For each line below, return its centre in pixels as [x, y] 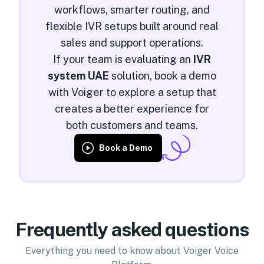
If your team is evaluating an [123, 59]
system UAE [78, 76]
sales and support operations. [132, 43]
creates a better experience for [132, 109]
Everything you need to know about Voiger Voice [132, 251]
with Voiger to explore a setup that [132, 92]
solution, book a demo [164, 76]
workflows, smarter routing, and [132, 10]
